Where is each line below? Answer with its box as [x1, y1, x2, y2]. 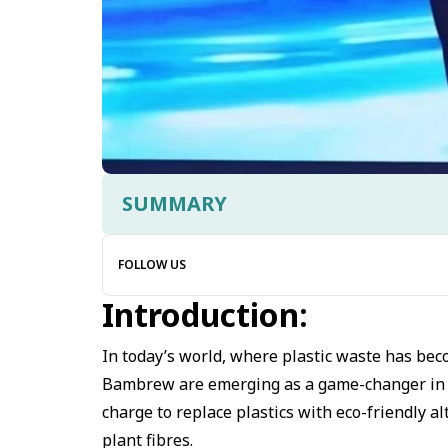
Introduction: [102, 292, 308, 336]
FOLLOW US [118, 255, 186, 273]
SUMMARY [122, 189, 227, 217]
